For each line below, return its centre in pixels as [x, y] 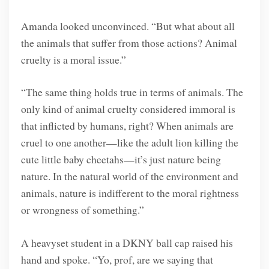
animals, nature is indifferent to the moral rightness [130, 193]
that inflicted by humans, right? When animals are [127, 126]
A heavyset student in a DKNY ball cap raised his [127, 242]
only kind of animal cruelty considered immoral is [128, 109]
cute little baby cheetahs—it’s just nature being [121, 159]
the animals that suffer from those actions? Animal [129, 43]
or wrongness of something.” [82, 210]
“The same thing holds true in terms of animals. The [132, 92]
